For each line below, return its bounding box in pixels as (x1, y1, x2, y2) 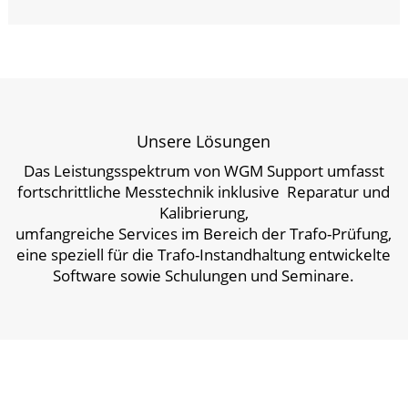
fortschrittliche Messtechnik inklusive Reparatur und (17, 180, 391, 202)
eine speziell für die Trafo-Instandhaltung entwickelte (16, 243, 392, 265)
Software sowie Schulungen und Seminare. (53, 264, 355, 286)
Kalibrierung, (158, 201, 249, 223)
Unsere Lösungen (137, 129, 271, 152)
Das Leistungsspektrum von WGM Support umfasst (23, 159, 384, 181)
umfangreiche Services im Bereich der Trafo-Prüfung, (15, 222, 393, 244)
